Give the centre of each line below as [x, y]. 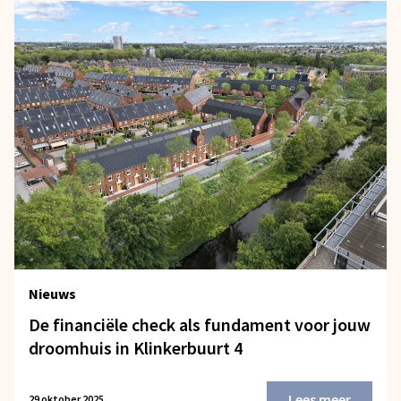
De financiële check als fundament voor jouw [200, 324]
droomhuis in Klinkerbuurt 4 [136, 348]
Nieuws [52, 294]
